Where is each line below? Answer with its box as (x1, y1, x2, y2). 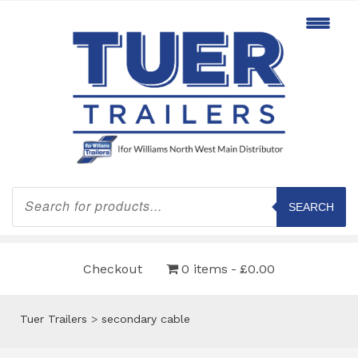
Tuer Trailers (20, 312, 87, 325)
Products (11, 185, 60, 198)
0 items (181, 261, 228, 276)
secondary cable (101, 312, 190, 325)
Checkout (83, 261, 142, 276)
